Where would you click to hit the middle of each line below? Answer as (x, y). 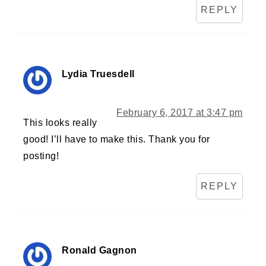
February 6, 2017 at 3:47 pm (180, 113)
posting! (41, 156)
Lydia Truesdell (98, 74)
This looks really (60, 123)
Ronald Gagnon (99, 251)
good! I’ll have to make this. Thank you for (117, 140)
